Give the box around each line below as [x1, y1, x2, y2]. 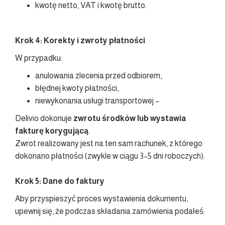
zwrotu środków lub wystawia [73, 114, 186, 123]
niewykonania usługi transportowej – [35, 96, 159, 105]
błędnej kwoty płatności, [35, 84, 119, 93]
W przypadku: [15, 54, 62, 63]
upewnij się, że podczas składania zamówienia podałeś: [15, 207, 205, 216]
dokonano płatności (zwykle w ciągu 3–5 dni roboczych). [15, 152, 205, 161]
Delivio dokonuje [15, 114, 73, 123]
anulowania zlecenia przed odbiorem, [35, 71, 162, 80]
